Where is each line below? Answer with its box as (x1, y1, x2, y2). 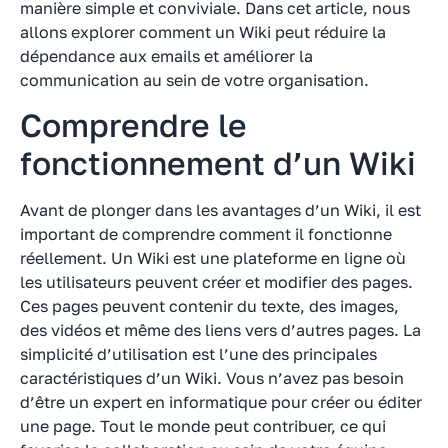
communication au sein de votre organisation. (20, 69, 369, 90)
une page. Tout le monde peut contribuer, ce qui (20, 415, 386, 436)
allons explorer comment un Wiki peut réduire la (20, 21, 386, 42)
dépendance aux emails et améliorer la (20, 45, 313, 66)
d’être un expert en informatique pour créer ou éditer (20, 391, 422, 412)
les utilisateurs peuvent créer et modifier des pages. (20, 271, 413, 292)
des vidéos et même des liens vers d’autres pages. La (20, 319, 421, 340)
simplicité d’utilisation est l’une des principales (20, 343, 377, 364)
